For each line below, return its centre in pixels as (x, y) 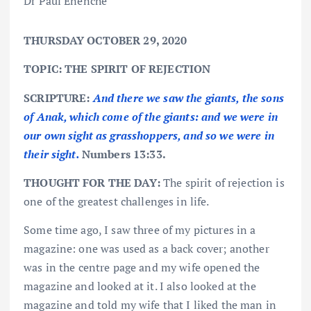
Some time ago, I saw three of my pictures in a (140, 229)
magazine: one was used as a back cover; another (146, 248)
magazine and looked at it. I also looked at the (140, 286)
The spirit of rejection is (224, 182)
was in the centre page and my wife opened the (142, 267)
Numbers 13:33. (124, 154)
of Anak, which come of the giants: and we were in (151, 116)
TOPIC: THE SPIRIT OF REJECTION (117, 69)
